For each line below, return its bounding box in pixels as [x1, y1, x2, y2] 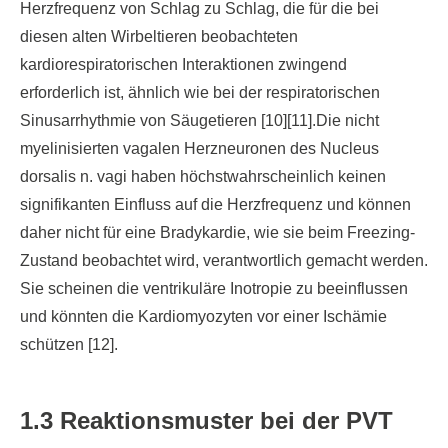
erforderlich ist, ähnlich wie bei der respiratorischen [20, 84, 380, 101]
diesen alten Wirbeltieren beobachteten [20, 28, 298, 45]
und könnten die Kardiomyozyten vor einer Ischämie [20, 308, 387, 325]
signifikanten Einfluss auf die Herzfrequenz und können [20, 196, 411, 213]
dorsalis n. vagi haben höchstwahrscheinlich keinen [20, 168, 386, 185]
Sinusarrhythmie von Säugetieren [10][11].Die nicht [20, 112, 379, 129]
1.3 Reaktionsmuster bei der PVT [20, 407, 393, 434]
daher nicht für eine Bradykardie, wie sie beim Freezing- [20, 224, 415, 241]
